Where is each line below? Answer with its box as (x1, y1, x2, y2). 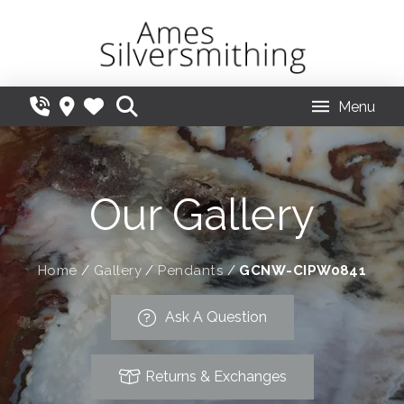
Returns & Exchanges (144, 368, 287, 386)
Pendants (158, 262, 224, 280)
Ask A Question (164, 308, 267, 326)
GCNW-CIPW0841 (239, 262, 367, 280)
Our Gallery (89, 189, 315, 241)
